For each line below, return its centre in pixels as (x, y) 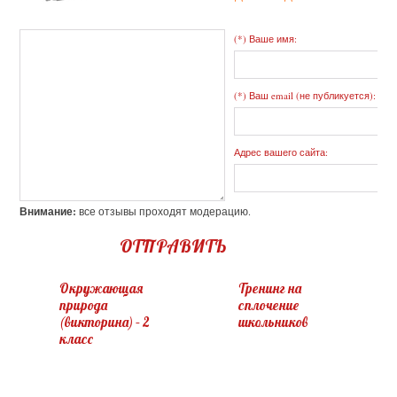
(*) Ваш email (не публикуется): (305, 95)
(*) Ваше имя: (266, 39)
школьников (273, 322)
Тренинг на (270, 288)
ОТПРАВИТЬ (173, 246)
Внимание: (48, 211)
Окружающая (101, 288)
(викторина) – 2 (105, 322)
